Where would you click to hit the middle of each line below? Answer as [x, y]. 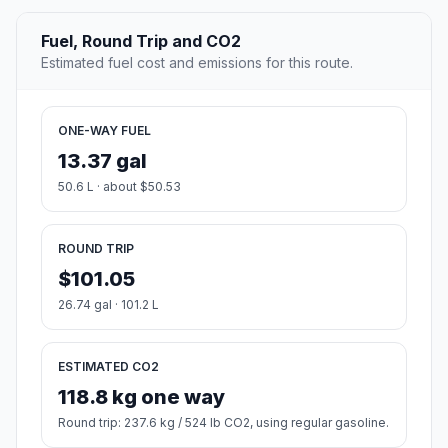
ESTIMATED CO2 [108, 367]
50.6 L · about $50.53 [119, 187]
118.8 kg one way [141, 397]
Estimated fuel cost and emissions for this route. [197, 63]
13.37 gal [102, 161]
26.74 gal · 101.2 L [108, 305]
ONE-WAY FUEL [104, 131]
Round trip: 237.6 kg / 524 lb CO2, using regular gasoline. [223, 423]
